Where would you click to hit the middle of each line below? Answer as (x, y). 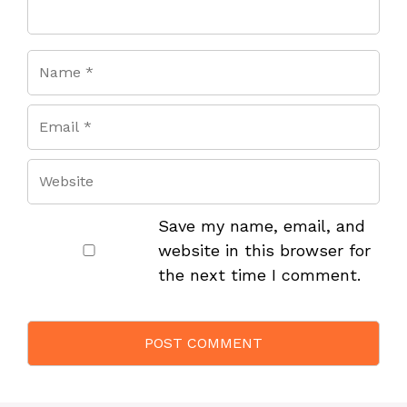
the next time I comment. (259, 275)
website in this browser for (264, 251)
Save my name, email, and (261, 226)
